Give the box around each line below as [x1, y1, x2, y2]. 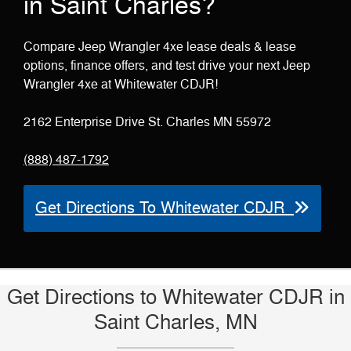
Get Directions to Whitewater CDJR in [6, 284, 345, 311]
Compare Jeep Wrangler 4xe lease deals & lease [24, 39, 296, 56]
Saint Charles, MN [93, 309, 258, 336]
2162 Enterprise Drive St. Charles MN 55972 [24, 114, 271, 131]
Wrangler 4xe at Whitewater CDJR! [24, 77, 218, 93]
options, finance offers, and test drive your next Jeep [24, 58, 310, 74]
